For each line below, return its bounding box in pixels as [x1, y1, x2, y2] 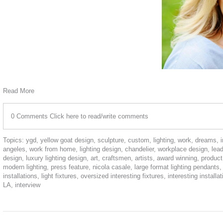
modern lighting [3, 163, 47, 171]
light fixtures [41, 172, 77, 180]
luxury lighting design [26, 154, 87, 162]
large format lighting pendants [134, 163, 220, 171]
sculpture [98, 136, 124, 144]
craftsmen [102, 154, 131, 162]
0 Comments [11, 112, 50, 120]
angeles [3, 145, 25, 153]
